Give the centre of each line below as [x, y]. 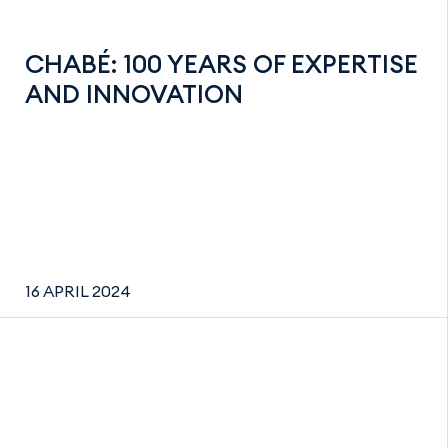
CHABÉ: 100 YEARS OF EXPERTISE [221, 63]
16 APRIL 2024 [78, 291]
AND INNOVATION [134, 93]
